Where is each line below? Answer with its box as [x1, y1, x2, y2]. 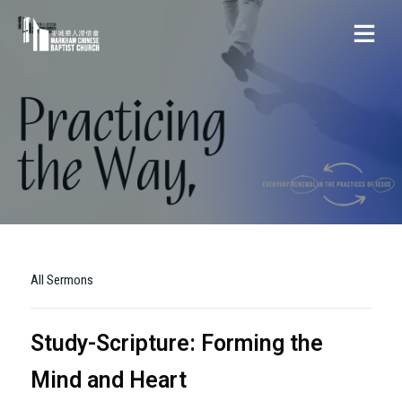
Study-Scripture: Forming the [30, 329, 323, 356]
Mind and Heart [30, 366, 187, 393]
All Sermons [30, 271, 93, 288]
